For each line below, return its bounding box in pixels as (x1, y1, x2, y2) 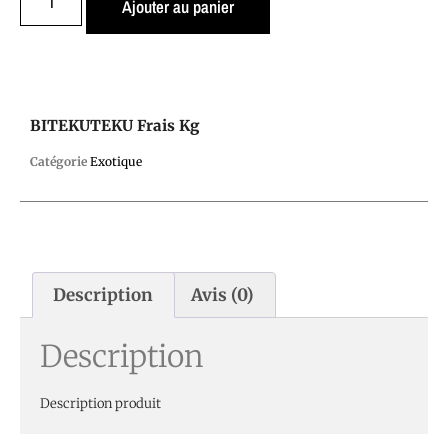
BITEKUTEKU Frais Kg (30, 116, 199, 136)
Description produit (40, 395, 161, 413)
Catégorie (30, 154, 87, 170)
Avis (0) (191, 283, 255, 306)
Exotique (90, 154, 142, 170)
